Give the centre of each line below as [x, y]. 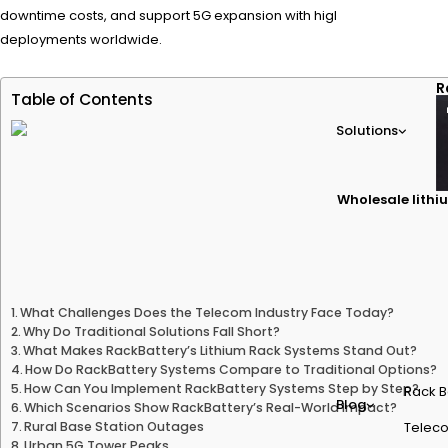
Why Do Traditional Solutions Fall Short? [152, 331]
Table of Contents [82, 100]
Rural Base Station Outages [114, 426]
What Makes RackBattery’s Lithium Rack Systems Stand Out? [220, 350]
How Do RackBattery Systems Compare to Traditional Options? [231, 369]
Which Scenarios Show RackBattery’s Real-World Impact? [211, 407]
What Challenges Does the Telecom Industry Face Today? [207, 312]
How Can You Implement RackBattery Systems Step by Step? [222, 388]
